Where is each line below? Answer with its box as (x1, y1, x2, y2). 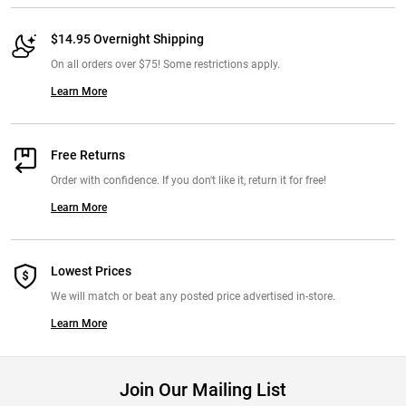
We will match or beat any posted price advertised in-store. (51, 290, 335, 304)
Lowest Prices (51, 264, 131, 280)
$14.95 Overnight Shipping (51, 32, 204, 48)
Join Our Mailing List (120, 379, 286, 401)
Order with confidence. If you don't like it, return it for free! (51, 174, 326, 188)
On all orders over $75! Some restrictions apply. (51, 58, 280, 72)
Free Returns (51, 148, 125, 164)
